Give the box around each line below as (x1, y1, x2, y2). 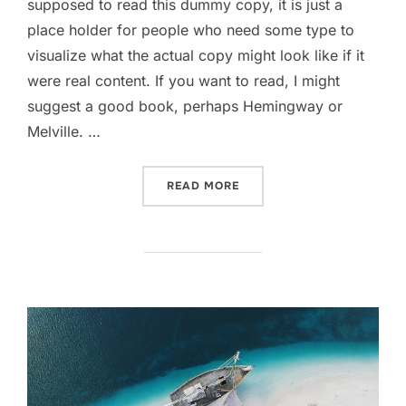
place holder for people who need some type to (27, 21, 354, 40)
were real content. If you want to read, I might (27, 72, 340, 91)
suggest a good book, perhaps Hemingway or (27, 97, 343, 116)
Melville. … (27, 122, 101, 141)
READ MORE (167, 179, 239, 194)
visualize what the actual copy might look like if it (27, 46, 364, 65)
